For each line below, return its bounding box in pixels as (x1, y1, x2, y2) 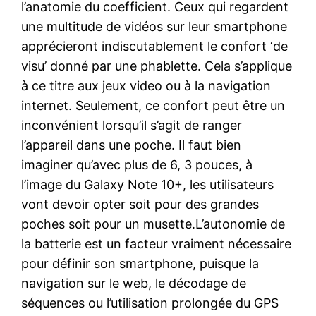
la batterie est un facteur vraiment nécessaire (21, 236, 292, 251)
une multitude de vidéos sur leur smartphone (21, 18, 288, 34)
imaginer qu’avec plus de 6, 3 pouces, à (21, 157, 253, 172)
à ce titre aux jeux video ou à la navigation (21, 78, 272, 93)
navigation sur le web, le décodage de (21, 275, 247, 291)
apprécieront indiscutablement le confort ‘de (21, 38, 288, 54)
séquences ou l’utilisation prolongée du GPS (21, 295, 279, 310)
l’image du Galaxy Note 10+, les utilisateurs (21, 176, 274, 192)
